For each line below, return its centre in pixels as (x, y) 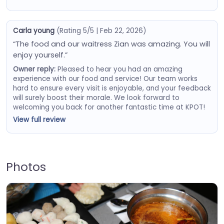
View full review (39, 120)
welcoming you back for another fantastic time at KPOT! (109, 107)
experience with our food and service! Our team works (105, 78)
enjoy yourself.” (40, 55)
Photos (26, 167)
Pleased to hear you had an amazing (119, 69)
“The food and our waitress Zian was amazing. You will (111, 44)
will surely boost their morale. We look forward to (96, 97)
